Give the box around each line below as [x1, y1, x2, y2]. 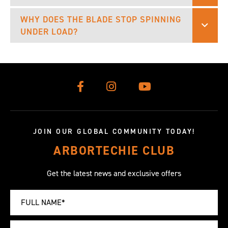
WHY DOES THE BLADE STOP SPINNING [20, 13, 181, 25]
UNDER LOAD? [20, 25, 78, 37]
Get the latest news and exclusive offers [47, 167, 181, 179]
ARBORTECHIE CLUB [53, 142, 175, 159]
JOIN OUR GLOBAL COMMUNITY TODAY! [33, 126, 195, 136]
